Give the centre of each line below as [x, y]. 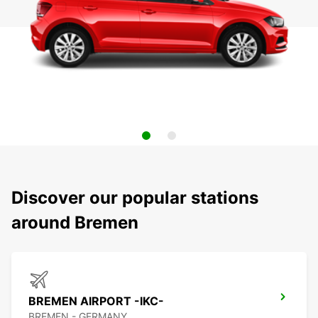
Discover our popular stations [135, 198]
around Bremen [75, 223]
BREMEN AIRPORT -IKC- [96, 301]
